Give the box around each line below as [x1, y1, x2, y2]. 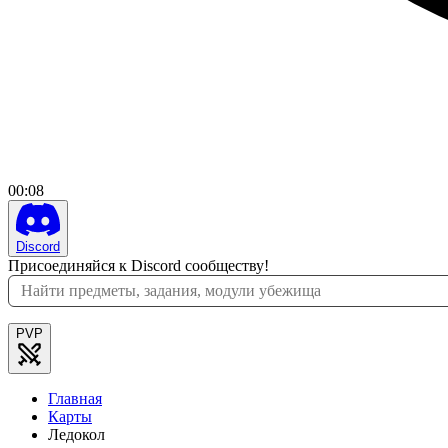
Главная [48, 390, 102, 408]
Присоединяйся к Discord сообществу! [8, 257, 269, 275]
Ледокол [48, 426, 105, 444]
